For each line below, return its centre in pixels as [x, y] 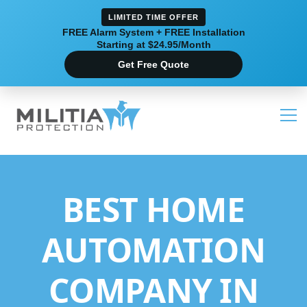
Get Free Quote [153, 64]
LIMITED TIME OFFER [153, 17]
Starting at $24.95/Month [153, 45]
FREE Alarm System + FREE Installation [153, 32]
